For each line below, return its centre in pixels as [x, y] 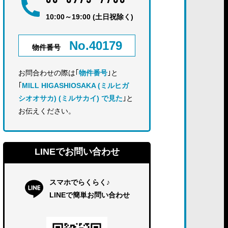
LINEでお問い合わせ [77, 152]
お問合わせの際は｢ [49, 73]
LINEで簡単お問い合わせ [90, 195]
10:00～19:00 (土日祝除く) [90, 17]
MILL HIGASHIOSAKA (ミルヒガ [75, 85]
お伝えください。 [47, 111]
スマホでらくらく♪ [80, 182]
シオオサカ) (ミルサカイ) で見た [70, 98]
